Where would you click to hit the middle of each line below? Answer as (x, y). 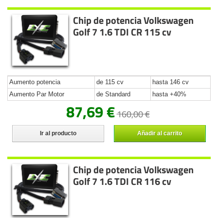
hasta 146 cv (171, 82)
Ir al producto (58, 134)
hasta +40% (169, 94)
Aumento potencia (35, 82)
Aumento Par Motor (37, 94)
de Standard (113, 94)
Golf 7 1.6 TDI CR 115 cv (122, 32)
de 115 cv (110, 82)
